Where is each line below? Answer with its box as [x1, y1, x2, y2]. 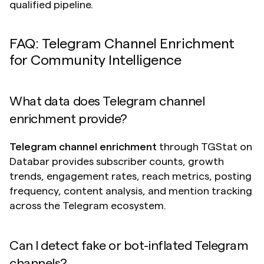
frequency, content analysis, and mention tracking [9, 186, 252, 197]
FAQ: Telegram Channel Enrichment [9, 37, 235, 52]
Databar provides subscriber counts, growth [9, 156, 224, 167]
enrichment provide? [9, 113, 127, 126]
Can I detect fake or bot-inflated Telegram [9, 239, 249, 253]
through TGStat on [157, 141, 252, 153]
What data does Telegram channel [9, 95, 205, 108]
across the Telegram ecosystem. [9, 200, 166, 212]
